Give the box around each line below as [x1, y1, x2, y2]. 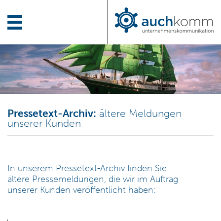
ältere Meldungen [96, 107, 182, 120]
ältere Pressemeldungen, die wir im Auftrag [7, 174, 178, 185]
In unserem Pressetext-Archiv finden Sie [7, 163, 167, 174]
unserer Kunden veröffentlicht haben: [7, 184, 156, 196]
